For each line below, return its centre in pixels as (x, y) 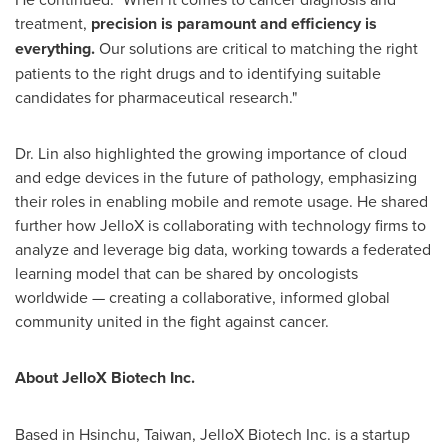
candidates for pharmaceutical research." (156, 96)
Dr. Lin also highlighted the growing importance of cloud (211, 152)
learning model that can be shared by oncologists (186, 272)
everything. (57, 48)
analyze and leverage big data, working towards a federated (223, 248)
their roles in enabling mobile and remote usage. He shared (221, 200)
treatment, (53, 22)
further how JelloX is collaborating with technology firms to (220, 224)
